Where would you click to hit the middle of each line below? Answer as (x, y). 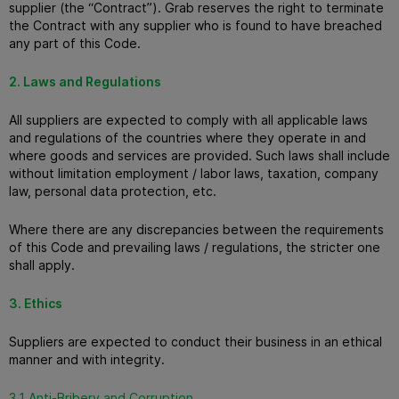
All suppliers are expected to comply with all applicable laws (188, 119)
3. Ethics (36, 303)
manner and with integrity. (87, 359)
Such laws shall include (323, 155)
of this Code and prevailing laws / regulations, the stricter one (195, 247)
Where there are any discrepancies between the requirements (196, 229)
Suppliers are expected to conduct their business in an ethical (195, 341)
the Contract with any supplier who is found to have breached (195, 25)
